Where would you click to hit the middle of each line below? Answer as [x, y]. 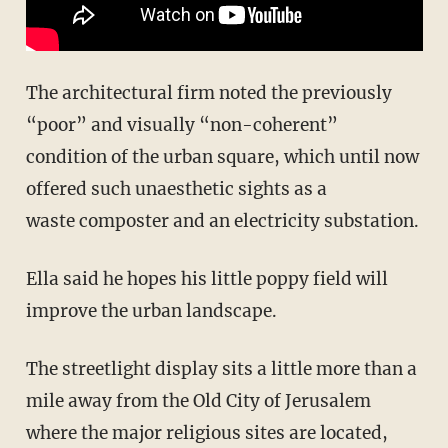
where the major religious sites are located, [206, 432]
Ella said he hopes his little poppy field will [206, 278]
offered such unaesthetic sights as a [176, 188]
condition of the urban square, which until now [222, 156]
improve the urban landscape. [151, 310]
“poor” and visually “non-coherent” [181, 124]
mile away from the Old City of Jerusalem [198, 400]
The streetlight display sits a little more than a [221, 368]
